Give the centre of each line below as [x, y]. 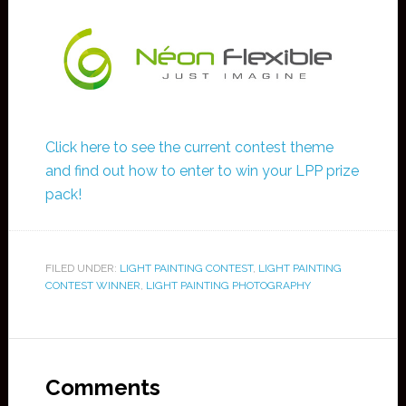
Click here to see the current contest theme [189, 148]
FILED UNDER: [82, 269]
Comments [102, 388]
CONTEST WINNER [92, 286]
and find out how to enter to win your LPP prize [202, 171]
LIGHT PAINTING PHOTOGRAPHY [228, 286]
